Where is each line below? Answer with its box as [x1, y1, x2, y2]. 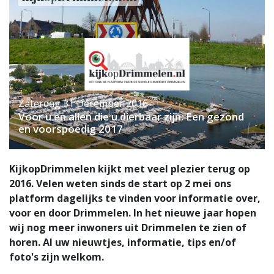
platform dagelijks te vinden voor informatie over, [9, 191, 261, 206]
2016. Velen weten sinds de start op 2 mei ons [9, 177, 231, 191]
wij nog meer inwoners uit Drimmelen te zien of [9, 221, 246, 235]
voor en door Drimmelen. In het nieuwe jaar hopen [9, 206, 256, 220]
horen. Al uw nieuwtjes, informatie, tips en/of [9, 235, 236, 250]
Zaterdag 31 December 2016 [18, 97, 148, 111]
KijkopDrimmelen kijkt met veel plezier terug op [9, 162, 250, 176]
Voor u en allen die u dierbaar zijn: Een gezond [18, 109, 244, 124]
